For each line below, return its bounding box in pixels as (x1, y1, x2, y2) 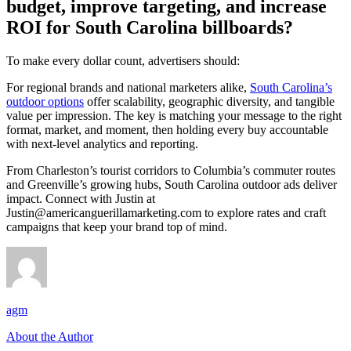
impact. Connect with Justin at (6, 191, 155, 205)
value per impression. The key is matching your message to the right (6, 108, 342, 122)
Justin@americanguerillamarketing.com (6, 205, 201, 219)
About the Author (6, 329, 93, 343)
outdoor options (6, 94, 84, 108)
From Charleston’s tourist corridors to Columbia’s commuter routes (6, 163, 335, 177)
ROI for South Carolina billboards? (6, 16, 293, 38)
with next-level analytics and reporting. (6, 136, 198, 150)
